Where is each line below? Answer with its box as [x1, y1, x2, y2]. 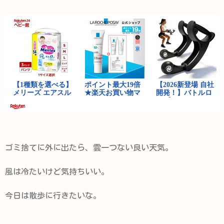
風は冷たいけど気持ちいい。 [5, 167, 109, 175]
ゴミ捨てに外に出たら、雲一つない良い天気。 [5, 143, 173, 151]
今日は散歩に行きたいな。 [5, 191, 101, 199]
